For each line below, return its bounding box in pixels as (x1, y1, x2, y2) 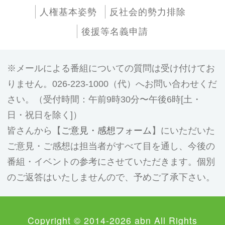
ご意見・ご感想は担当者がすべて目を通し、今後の (7, 141, 215, 152)
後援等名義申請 (81, 27, 149, 37)
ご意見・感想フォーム (61, 126, 152, 136)
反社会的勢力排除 (109, 7, 186, 18)
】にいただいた (152, 126, 215, 136)
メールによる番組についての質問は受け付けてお (16, 63, 215, 74)
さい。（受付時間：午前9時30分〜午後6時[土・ (7, 94, 201, 105)
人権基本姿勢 (40, 7, 97, 18)
